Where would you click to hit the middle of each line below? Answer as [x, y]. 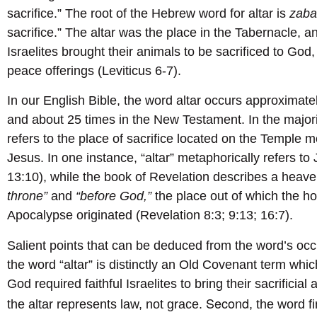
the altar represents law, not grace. [106, 305]
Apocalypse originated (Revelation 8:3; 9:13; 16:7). [150, 215]
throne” [29, 196]
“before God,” [114, 196]
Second [227, 303]
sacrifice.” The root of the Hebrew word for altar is [148, 14]
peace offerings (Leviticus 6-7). [94, 71]
